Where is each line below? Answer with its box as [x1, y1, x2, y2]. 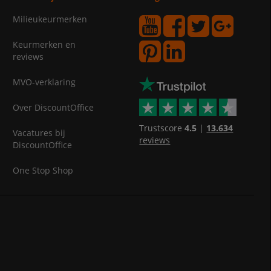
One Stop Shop [12, 165, 73, 177]
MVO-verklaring [12, 76, 76, 88]
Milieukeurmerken [12, 13, 87, 25]
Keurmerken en [12, 39, 76, 51]
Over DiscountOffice [12, 102, 94, 114]
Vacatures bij [12, 127, 65, 139]
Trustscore [139, 122, 185, 134]
